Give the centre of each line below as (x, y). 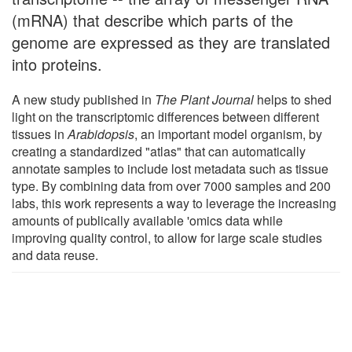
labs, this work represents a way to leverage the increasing (174, 203)
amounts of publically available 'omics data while (147, 220)
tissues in (40, 134)
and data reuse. (55, 255)
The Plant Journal (204, 99)
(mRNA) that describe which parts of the (152, 20)
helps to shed (293, 99)
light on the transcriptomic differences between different (165, 116)
